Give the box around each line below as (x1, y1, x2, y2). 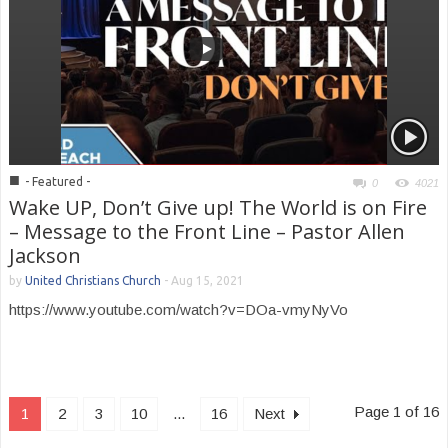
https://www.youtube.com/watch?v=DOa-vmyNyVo (9, 301, 356, 318)
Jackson (9, 242, 81, 269)
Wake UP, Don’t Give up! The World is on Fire (9, 194, 427, 221)
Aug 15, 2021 (171, 274, 244, 287)
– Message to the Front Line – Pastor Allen (9, 218, 405, 245)
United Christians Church (25, 274, 161, 287)
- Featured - (25, 175, 90, 188)
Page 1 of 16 (354, 403, 439, 420)
